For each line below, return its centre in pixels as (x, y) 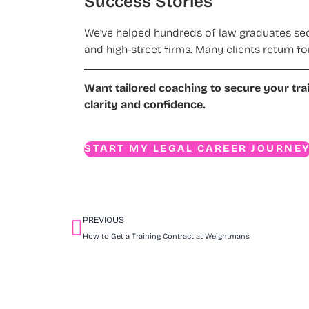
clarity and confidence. (145, 106)
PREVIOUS (103, 221)
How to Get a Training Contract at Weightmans (166, 237)
